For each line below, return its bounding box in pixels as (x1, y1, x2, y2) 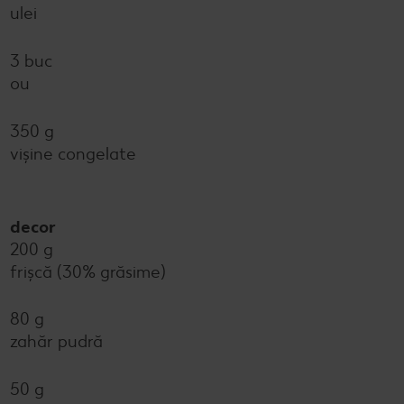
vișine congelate (10, 143, 136, 165)
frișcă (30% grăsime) (10, 261, 166, 282)
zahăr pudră (10, 331, 103, 353)
